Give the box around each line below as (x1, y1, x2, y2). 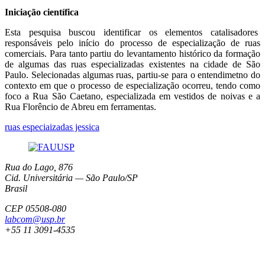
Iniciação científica (5, 7, 79, 17)
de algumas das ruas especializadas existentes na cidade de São (5, 59, 260, 69)
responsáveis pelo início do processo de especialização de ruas (5, 37, 260, 48)
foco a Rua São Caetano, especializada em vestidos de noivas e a (5, 91, 260, 101)
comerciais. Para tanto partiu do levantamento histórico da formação (5, 48, 260, 59)
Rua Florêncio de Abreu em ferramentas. (5, 101, 156, 112)
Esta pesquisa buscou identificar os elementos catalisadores (5, 27, 260, 37)
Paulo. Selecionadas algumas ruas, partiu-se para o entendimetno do (5, 69, 260, 80)
